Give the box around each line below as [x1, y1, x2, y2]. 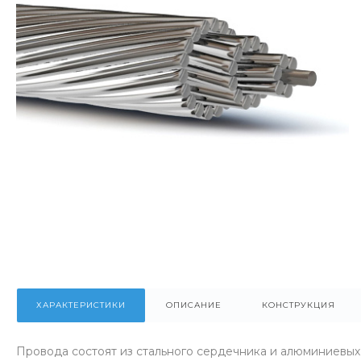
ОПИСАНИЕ [166, 300, 222, 311]
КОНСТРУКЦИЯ [262, 300, 335, 311]
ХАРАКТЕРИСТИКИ [36, 300, 126, 311]
